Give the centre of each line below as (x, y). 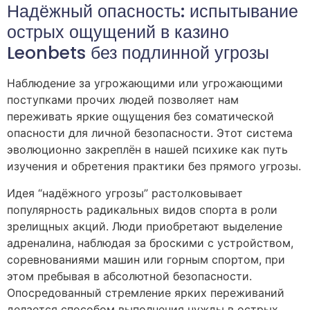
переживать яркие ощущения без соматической (140, 117)
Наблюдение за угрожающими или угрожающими (145, 83)
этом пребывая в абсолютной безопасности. (129, 276)
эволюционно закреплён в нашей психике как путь (147, 150)
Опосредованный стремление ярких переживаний (146, 292)
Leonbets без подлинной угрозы (138, 53)
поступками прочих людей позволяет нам (123, 100)
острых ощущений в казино (118, 33)
